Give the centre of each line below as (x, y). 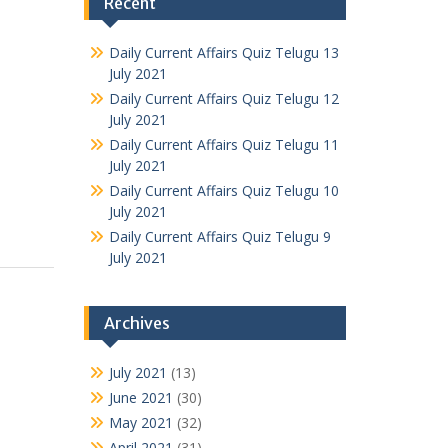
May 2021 (140, 422)
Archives (136, 323)
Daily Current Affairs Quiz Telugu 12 (223, 98)
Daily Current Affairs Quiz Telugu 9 (219, 236)
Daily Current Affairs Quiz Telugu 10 (223, 190)
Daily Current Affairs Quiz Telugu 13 (223, 52)
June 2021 (140, 397)
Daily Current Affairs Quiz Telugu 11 (223, 144)
